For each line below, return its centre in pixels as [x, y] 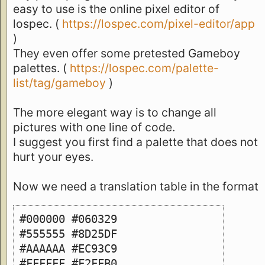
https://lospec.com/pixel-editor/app [159, 24]
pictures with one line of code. [94, 127]
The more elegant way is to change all [115, 113]
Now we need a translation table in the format [136, 187]
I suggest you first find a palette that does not [135, 142]
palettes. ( [41, 68]
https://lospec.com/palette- [144, 68]
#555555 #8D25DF [68, 234]
